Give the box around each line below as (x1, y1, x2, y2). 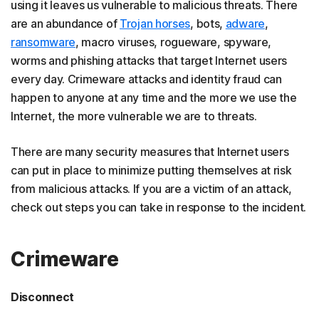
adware (225, 16, 265, 31)
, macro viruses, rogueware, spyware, (75, 35, 272, 49)
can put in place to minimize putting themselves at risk (11, 163, 292, 177)
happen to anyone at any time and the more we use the (11, 90, 297, 105)
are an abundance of (11, 16, 120, 31)
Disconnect (11, 290, 74, 304)
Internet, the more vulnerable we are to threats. (11, 109, 257, 123)
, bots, (190, 16, 226, 31)
